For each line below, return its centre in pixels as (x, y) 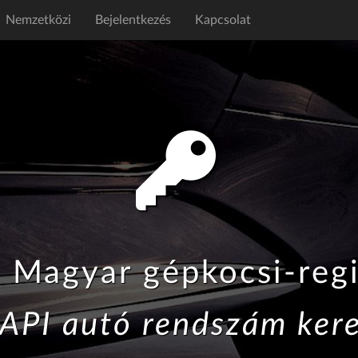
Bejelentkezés (133, 20)
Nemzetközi (38, 20)
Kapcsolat (223, 20)
